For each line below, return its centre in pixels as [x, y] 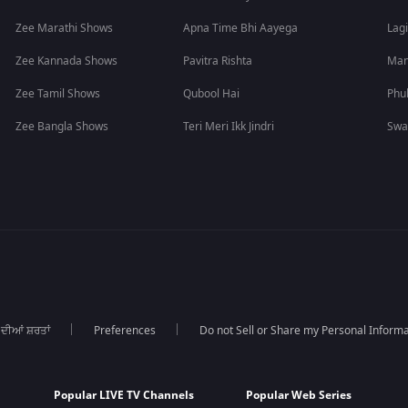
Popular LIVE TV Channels [123, 396]
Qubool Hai [212, 94]
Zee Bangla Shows [62, 127]
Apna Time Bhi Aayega [241, 29]
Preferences [124, 331]
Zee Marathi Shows [65, 29]
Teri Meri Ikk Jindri [229, 127]
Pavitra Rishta [218, 61]
